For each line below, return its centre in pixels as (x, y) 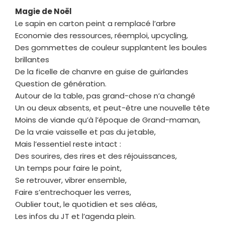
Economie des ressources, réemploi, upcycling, (101, 35)
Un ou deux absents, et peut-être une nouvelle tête (113, 107)
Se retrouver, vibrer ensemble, (71, 180)
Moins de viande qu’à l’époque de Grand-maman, (108, 120)
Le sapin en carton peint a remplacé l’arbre (95, 23)
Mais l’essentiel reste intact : (68, 144)
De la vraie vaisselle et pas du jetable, (85, 132)
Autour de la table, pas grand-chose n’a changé (106, 95)
